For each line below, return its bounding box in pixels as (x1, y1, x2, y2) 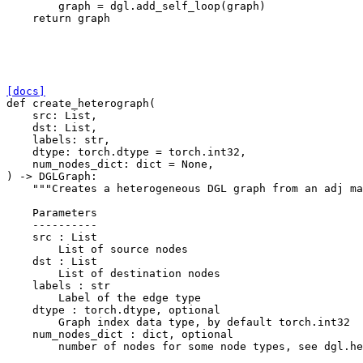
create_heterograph (32, 96, 149, 109)
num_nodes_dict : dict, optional (6, 327, 233, 340)
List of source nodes (6, 242, 188, 255)
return (32, 11, 71, 24)
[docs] (6, 84, 45, 97)
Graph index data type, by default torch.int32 (6, 315, 350, 328)
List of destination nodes (6, 267, 220, 280)
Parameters (6, 206, 97, 219)
